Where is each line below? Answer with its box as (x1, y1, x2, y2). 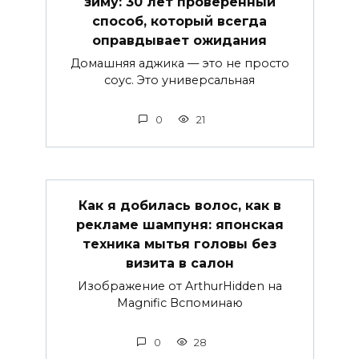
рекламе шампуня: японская (75, 216, 284, 232)
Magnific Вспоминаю (116, 296, 243, 311)
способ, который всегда (92, 13, 267, 29)
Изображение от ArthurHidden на (77, 279, 282, 294)
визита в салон (125, 255, 234, 271)
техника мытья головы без (83, 236, 276, 252)
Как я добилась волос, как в (78, 197, 281, 213)
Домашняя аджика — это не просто (70, 56, 289, 71)
